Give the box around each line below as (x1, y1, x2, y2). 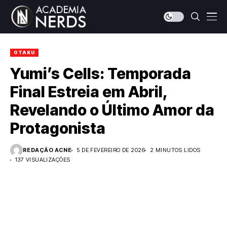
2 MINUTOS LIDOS (149, 146, 201, 154)
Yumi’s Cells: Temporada (10, 64, 191, 83)
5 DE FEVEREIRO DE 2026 (77, 146, 145, 154)
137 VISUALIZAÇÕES (15, 156, 70, 163)
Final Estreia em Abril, (10, 83, 167, 101)
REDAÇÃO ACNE (23, 146, 72, 154)
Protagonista (10, 119, 105, 137)
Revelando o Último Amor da (10, 101, 214, 119)
